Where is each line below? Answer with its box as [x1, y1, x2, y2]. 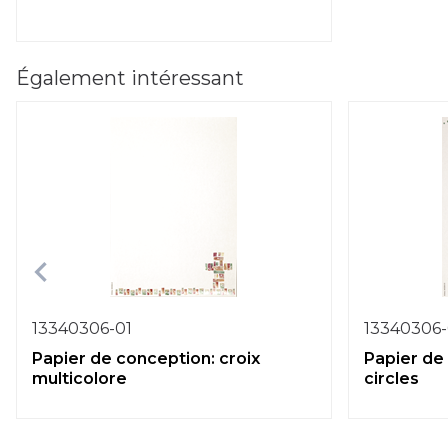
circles [364, 369, 419, 388]
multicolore [32, 369, 127, 388]
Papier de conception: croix [32, 349, 260, 368]
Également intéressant [16, 66, 244, 90]
